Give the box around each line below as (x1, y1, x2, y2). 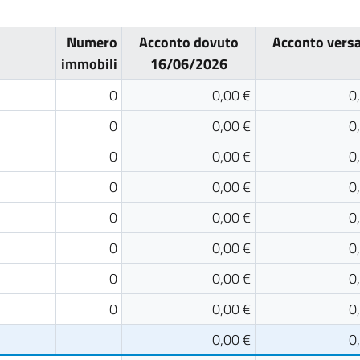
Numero (66, 31, 117, 53)
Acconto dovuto (138, 31, 239, 53)
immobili (60, 53, 117, 75)
